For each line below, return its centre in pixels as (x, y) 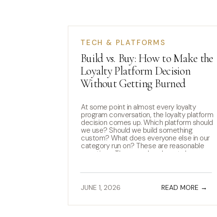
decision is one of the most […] (128, 169)
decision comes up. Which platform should (147, 123)
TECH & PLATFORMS (123, 43)
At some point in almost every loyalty (139, 107)
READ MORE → (184, 187)
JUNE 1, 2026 (101, 187)
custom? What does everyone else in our (145, 138)
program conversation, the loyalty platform (147, 115)
